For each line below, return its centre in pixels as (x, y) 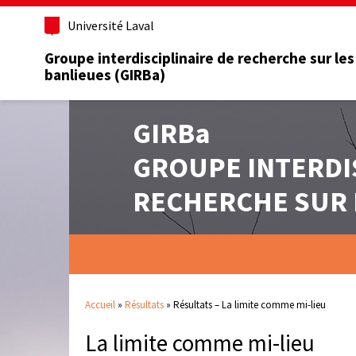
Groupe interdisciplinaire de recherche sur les (199, 58)
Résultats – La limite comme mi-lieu (250, 304)
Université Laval (111, 25)
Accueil (100, 304)
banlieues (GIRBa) (105, 75)
